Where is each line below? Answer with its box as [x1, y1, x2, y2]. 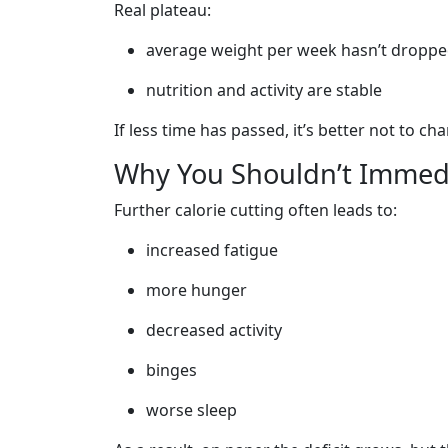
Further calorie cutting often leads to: [114, 199, 397, 221]
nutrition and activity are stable [146, 79, 382, 101]
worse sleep [146, 399, 237, 421]
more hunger [146, 279, 247, 301]
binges [146, 359, 197, 381]
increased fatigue [146, 239, 278, 261]
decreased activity [146, 319, 282, 341]
